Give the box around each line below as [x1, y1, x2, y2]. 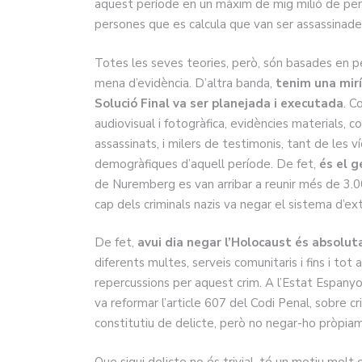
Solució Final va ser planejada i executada [95, 95, 343, 112]
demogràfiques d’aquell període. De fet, [95, 155, 319, 172]
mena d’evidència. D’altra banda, [95, 74, 276, 91]
